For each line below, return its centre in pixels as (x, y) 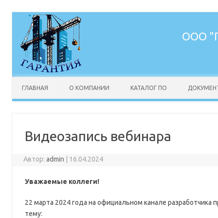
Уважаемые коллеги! (62, 182)
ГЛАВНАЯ (35, 88)
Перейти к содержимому (52, 80)
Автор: (35, 159)
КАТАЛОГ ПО (149, 88)
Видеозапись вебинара (98, 136)
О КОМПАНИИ (89, 88)
